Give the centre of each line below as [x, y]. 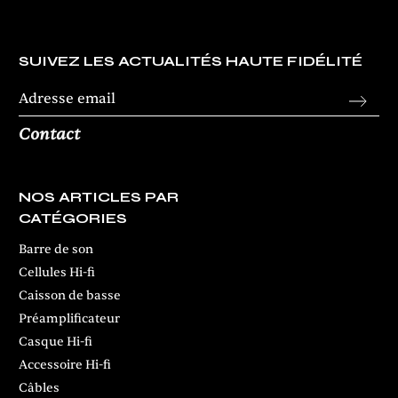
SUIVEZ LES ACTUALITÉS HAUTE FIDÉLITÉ [191, 60]
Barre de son [56, 249]
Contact [49, 134]
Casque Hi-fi [56, 341]
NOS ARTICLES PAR [99, 196]
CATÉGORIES [73, 218]
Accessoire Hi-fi [65, 364]
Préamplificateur [69, 318]
